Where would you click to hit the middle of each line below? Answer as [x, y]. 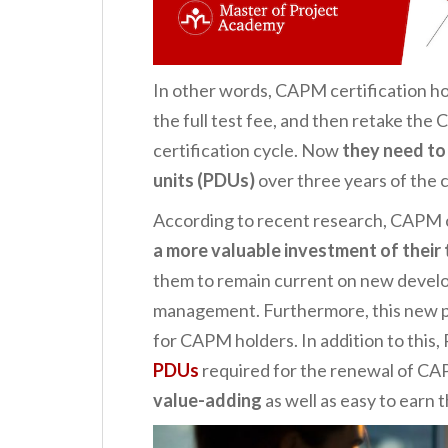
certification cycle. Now [247, 149]
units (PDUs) [204, 179]
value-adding [207, 399]
